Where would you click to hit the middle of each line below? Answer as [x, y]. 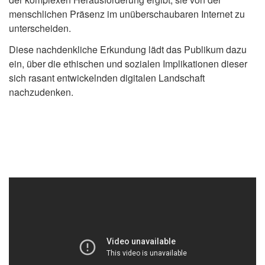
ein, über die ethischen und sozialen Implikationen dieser [128, 64]
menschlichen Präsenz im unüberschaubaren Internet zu [127, 14]
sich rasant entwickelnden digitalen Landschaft [107, 78]
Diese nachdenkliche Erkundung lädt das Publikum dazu [128, 49]
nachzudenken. [41, 92]
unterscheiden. [40, 28]
